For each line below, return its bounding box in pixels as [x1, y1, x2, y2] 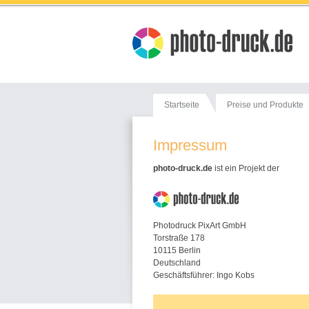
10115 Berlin [153, 246, 201, 255]
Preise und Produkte [227, 100, 303, 110]
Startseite [164, 100, 199, 110]
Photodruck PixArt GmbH [153, 221, 246, 230]
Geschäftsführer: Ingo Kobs [153, 270, 255, 280]
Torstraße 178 [153, 233, 205, 243]
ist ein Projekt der [212, 163, 279, 173]
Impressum [153, 137, 227, 154]
